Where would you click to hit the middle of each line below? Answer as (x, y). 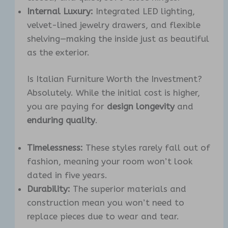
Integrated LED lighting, (144, 11)
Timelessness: (55, 148)
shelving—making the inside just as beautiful (118, 38)
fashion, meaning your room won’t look (110, 162)
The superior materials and (129, 189)
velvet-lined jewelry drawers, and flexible (114, 25)
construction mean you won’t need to (106, 203)
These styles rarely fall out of (147, 148)
